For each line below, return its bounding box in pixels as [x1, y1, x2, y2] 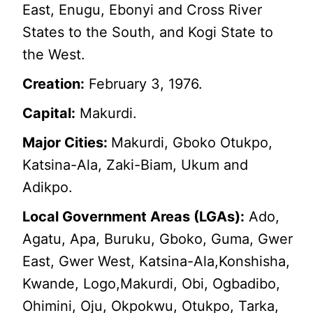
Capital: [22, 104, 76, 122]
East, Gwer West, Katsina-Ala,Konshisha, [22, 252, 291, 270]
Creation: [22, 75, 85, 92]
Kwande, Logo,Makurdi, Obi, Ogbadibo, [22, 275, 281, 292]
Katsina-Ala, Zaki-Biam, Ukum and [22, 156, 249, 173]
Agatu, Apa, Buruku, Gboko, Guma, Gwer [22, 230, 293, 247]
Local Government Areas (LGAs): [22, 208, 245, 225]
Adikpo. [22, 178, 73, 196]
